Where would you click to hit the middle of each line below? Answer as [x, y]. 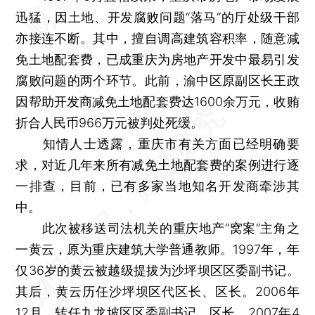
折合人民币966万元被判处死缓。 [110, 122]
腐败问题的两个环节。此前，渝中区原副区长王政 [157, 80]
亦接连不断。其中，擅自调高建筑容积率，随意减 [157, 38]
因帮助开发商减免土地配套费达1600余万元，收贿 [157, 101]
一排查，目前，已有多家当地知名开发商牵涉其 [157, 186]
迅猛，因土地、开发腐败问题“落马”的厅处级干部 [157, 17]
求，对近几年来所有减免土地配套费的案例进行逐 [157, 165]
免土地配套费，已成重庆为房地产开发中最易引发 [157, 59]
